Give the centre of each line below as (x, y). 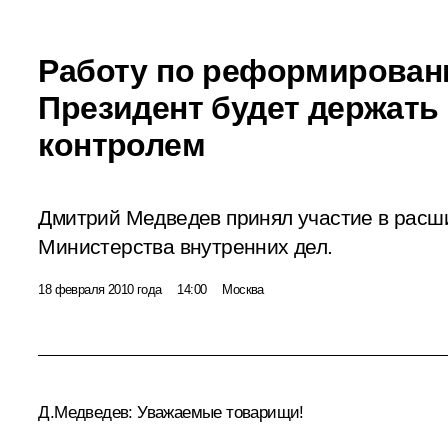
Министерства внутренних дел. (185, 246)
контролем (121, 144)
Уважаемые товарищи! (218, 412)
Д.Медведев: (85, 412)
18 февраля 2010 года (100, 289)
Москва (243, 289)
